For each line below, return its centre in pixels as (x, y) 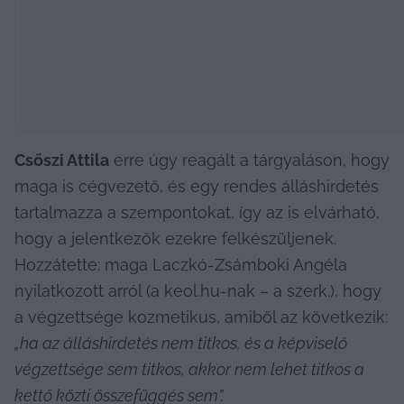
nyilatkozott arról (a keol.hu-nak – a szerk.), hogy (198, 290)
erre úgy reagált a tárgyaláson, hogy (249, 160)
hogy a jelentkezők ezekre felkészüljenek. (175, 238)
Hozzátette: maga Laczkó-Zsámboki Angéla (181, 264)
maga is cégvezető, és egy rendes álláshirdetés (197, 186)
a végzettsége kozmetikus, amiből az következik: (201, 317)
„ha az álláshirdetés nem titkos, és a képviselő (181, 343)
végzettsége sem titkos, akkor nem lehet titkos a (189, 369)
